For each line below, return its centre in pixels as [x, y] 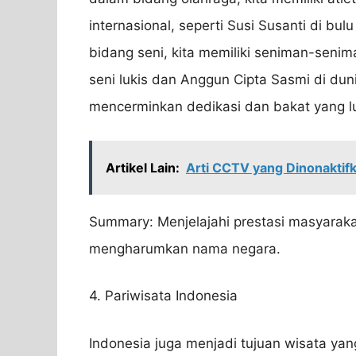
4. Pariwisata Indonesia [163, 296]
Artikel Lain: [143, 167]
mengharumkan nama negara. [185, 248]
